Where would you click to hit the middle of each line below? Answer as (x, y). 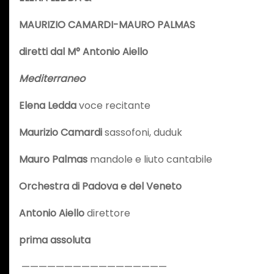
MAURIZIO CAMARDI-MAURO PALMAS (107, 24)
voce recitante (115, 105)
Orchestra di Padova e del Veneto (100, 186)
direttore (109, 213)
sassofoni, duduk (143, 132)
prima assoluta (55, 240)
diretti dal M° (51, 51)
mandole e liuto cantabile (151, 159)
